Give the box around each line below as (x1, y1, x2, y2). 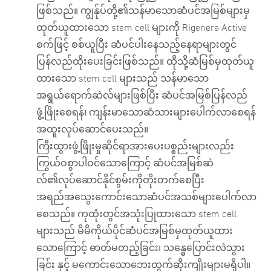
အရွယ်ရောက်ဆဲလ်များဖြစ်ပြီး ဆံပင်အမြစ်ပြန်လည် (36, 90, 247, 101)
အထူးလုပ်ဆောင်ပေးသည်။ (36, 123, 151, 135)
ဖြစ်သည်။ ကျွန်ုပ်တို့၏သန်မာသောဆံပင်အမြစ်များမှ (36, 5, 250, 16)
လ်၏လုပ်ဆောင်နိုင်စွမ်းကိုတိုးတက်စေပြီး (36, 174, 204, 186)
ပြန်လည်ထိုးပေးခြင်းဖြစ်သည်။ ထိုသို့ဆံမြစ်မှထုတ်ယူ (36, 56, 254, 67)
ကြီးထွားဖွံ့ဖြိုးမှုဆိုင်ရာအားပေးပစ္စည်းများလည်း (36, 140, 234, 152)
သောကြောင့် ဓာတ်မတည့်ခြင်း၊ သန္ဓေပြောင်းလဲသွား (36, 242, 245, 253)
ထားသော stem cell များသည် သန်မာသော (36, 73, 209, 84)
